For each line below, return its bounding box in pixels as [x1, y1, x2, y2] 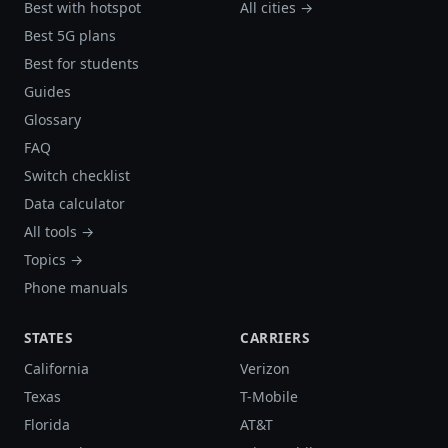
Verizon [240, 359, 290, 379]
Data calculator [24, 194, 125, 214]
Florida [24, 415, 70, 435]
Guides [24, 82, 71, 102]
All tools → [24, 222, 94, 242]
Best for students [24, 54, 139, 74]
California [24, 359, 89, 379]
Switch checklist [24, 166, 130, 186]
